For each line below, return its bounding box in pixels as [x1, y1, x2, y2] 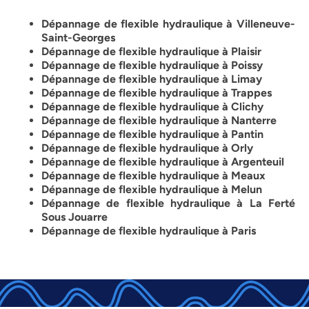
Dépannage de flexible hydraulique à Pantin [41, 128, 263, 141]
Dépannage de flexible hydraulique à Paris [41, 224, 256, 238]
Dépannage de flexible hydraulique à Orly [41, 141, 253, 155]
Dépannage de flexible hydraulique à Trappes [41, 86, 272, 100]
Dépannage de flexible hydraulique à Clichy [41, 100, 266, 114]
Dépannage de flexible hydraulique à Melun [41, 183, 262, 197]
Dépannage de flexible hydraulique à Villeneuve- [41, 17, 295, 31]
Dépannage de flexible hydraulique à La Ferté [41, 197, 295, 210]
